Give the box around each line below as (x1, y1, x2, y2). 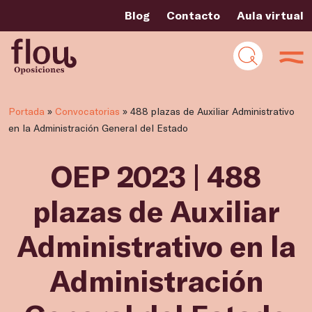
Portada (8, 105, 45, 117)
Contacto (166, 8, 220, 22)
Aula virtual (237, 8, 304, 22)
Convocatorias (55, 105, 120, 117)
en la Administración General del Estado (8, 122, 188, 134)
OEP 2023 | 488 (51, 158, 261, 193)
